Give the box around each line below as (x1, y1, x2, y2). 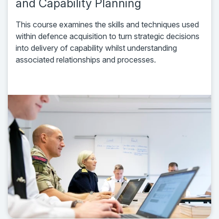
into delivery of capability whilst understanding (16, 43, 177, 53)
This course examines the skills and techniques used (16, 19, 199, 29)
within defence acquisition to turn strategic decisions (16, 31, 199, 41)
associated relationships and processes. (16, 54, 156, 65)
